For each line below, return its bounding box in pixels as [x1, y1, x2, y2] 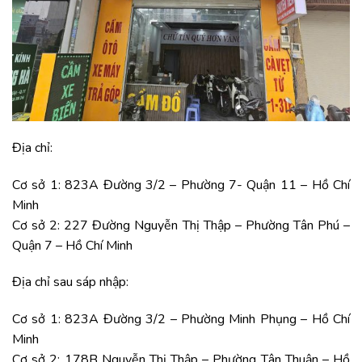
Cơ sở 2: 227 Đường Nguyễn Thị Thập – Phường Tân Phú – [12, 216, 350, 234]
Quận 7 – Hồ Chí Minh [12, 236, 133, 255]
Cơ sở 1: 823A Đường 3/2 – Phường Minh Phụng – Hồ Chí [12, 310, 350, 329]
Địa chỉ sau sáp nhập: [12, 273, 128, 292]
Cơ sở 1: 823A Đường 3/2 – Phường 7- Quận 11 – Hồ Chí [12, 175, 350, 194]
